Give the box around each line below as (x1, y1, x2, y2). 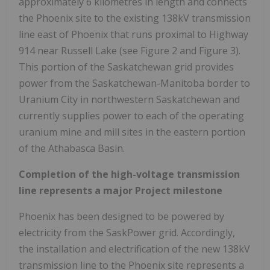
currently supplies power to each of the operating (19, 109, 244, 123)
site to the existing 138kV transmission (73, 11, 251, 25)
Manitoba (160, 77, 204, 90)
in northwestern (78, 93, 156, 107)
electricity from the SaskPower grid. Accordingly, (19, 226, 235, 240)
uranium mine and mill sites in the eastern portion (19, 125, 245, 139)
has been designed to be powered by (55, 210, 224, 224)
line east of (19, 28, 71, 42)
